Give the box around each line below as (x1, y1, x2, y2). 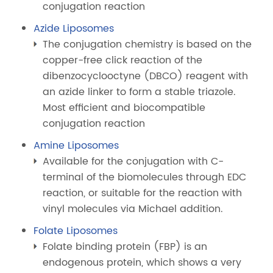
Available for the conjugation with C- (43, 154, 224, 169)
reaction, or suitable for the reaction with (43, 185, 243, 201)
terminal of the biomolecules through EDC (43, 169, 247, 185)
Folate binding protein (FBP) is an (43, 239, 208, 255)
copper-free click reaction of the (43, 52, 203, 68)
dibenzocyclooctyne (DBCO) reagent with (43, 68, 249, 84)
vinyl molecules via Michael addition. (43, 201, 224, 217)
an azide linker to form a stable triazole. (43, 84, 236, 100)
